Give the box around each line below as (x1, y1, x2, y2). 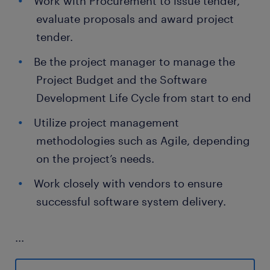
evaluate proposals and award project (36, 12, 234, 25)
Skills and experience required (15, 249, 174, 262)
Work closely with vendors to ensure (34, 177, 222, 190)
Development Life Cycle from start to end (36, 91, 251, 104)
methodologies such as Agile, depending (36, 134, 250, 147)
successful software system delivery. (36, 195, 226, 208)
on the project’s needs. (36, 152, 154, 165)
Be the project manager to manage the (34, 55, 235, 68)
